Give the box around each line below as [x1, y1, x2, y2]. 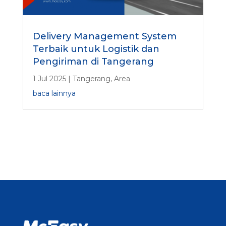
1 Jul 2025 [32, 74, 66, 84]
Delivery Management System [32, 31, 177, 42]
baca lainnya [32, 89, 76, 98]
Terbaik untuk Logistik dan [32, 43, 159, 55]
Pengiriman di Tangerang [32, 56, 154, 68]
